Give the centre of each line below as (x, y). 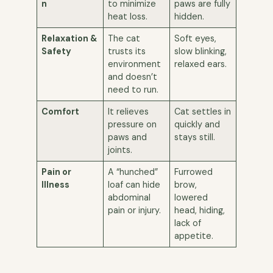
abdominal (129, 197)
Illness (56, 184)
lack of (188, 223)
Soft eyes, (196, 38)
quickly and (197, 124)
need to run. (133, 89)
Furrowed (194, 172)
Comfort (61, 111)
